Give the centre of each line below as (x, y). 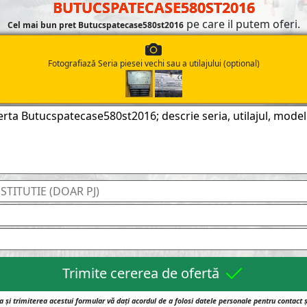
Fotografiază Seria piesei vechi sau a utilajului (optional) (153, 63)
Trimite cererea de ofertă (143, 273)
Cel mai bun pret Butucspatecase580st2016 (95, 25)
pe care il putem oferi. (242, 24)
